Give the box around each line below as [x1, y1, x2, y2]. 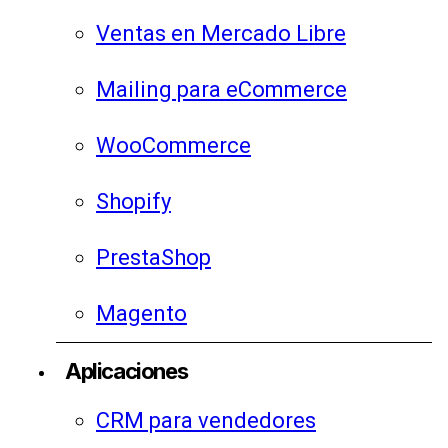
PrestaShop [96, 245, 211, 271]
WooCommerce [96, 133, 251, 159]
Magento [96, 301, 187, 327]
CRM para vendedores [96, 408, 316, 434]
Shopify [96, 189, 171, 215]
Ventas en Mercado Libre [96, 21, 346, 47]
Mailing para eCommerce [96, 77, 347, 103]
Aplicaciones [65, 358, 188, 385]
